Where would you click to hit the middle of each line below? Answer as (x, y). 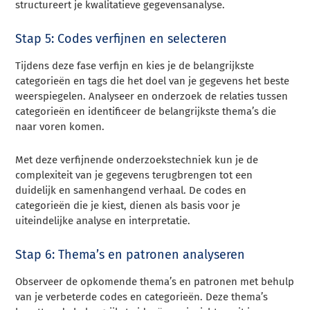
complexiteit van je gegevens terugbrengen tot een (134, 175)
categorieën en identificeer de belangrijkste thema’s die (146, 111)
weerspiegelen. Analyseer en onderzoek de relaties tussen (152, 96)
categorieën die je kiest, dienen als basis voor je (128, 205)
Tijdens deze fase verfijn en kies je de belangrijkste (135, 65)
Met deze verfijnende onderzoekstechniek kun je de (137, 159)
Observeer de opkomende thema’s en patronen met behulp (155, 281)
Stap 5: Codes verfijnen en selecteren (121, 38)
